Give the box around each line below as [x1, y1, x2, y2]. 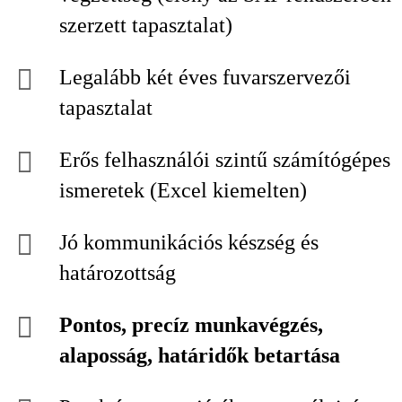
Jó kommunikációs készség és [59, 231, 319, 254]
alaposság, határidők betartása [59, 344, 340, 367]
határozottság [59, 261, 176, 284]
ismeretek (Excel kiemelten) [59, 179, 307, 202]
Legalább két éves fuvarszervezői [59, 66, 351, 89]
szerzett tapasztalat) [59, 13, 232, 37]
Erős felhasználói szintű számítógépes [59, 148, 390, 171]
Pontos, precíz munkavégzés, [59, 313, 323, 336]
